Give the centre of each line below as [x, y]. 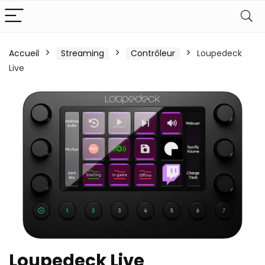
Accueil [24, 53]
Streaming [83, 53]
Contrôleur [153, 53]
